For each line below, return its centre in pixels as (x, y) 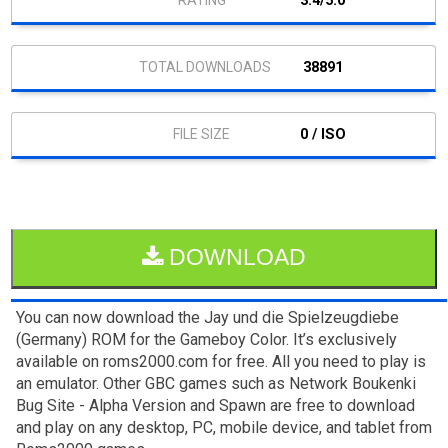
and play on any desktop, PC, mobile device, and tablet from (224, 427)
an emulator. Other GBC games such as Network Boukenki (216, 383)
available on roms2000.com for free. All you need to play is (221, 361)
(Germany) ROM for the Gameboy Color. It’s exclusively (207, 339)
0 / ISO (322, 134)
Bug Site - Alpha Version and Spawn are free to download (216, 405)
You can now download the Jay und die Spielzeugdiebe (208, 317)
